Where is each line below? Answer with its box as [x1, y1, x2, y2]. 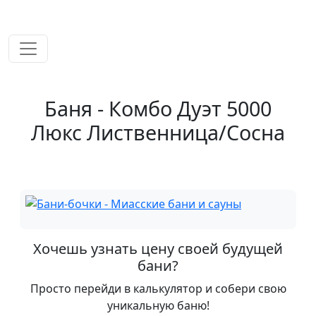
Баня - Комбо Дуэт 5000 [44, 95, 272, 123]
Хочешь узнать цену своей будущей [33, 239, 283, 259]
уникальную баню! [107, 298, 209, 314]
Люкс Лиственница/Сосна [31, 119, 285, 147]
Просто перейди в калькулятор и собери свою [30, 281, 286, 297]
